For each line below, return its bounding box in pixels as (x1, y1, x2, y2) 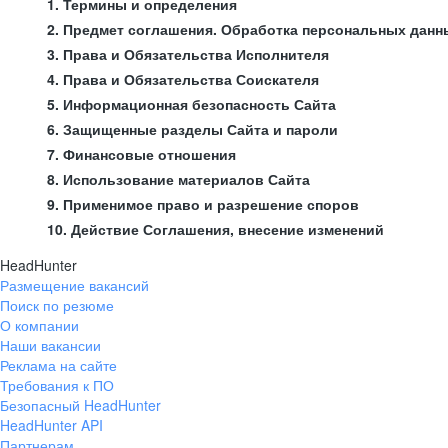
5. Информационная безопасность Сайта (47, 94, 336, 114)
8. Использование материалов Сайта (47, 169, 310, 189)
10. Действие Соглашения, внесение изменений (47, 219, 384, 239)
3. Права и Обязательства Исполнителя (47, 44, 329, 64)
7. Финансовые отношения (47, 144, 236, 164)
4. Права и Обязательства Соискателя (47, 69, 319, 89)
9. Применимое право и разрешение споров (47, 194, 359, 214)
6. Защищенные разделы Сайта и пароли (47, 119, 338, 139)
